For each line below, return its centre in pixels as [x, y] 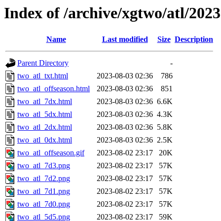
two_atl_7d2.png [44, 179]
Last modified [125, 39]
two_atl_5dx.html [45, 114]
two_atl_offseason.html [54, 89]
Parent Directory [43, 63]
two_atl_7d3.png [44, 166]
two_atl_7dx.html [45, 102]
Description [194, 39]
